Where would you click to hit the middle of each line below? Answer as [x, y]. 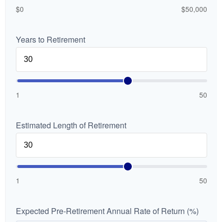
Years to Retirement [51, 39]
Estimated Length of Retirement [71, 125]
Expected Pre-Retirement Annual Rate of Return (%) [107, 211]
